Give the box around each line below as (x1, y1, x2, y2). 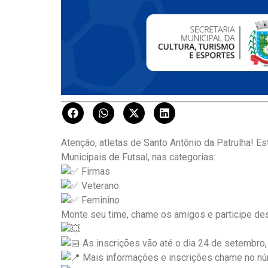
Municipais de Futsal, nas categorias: (61, 151, 215, 163)
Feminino (79, 194, 120, 206)
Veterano (79, 180, 119, 192)
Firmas (79, 166, 110, 178)
